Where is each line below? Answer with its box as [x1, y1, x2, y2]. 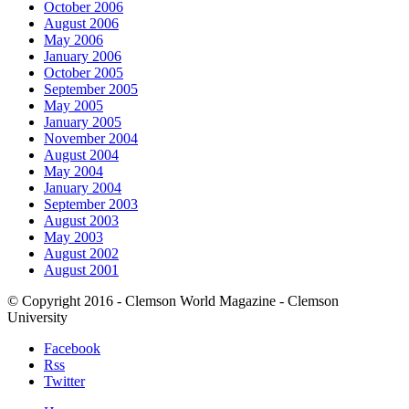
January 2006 [44, 47, 121, 64]
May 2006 [44, 31, 103, 47]
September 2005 [44, 80, 138, 97]
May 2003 [44, 228, 103, 245]
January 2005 [44, 113, 121, 130]
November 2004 [44, 130, 138, 146]
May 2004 [44, 163, 103, 179]
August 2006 [44, 15, 119, 31]
